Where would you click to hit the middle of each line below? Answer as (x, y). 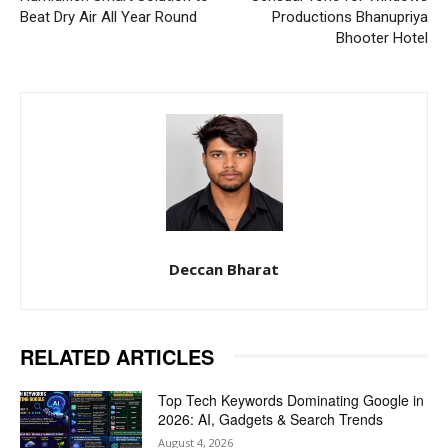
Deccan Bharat (224, 268)
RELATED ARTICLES (117, 356)
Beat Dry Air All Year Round (108, 16)
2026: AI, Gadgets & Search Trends (271, 418)
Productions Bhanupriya (349, 16)
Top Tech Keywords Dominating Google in (291, 399)
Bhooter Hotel (381, 37)
